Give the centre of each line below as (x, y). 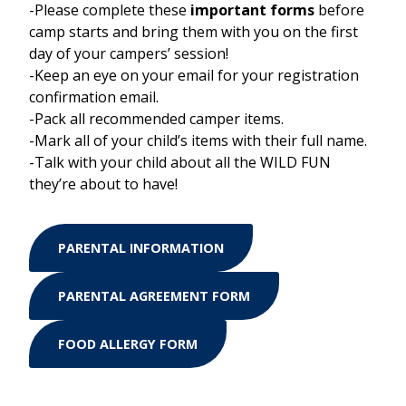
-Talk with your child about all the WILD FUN (180, 163)
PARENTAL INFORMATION (141, 248)
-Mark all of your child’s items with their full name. (198, 141)
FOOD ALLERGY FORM (128, 344)
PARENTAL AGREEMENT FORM (154, 296)
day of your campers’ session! (129, 54)
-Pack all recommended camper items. (156, 119)
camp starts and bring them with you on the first (193, 32)
